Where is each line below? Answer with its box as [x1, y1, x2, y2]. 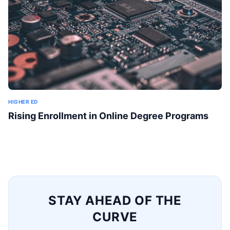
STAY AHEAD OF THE [48, 193, 182, 208]
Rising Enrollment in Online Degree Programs [8, 110, 208, 121]
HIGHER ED [8, 98, 38, 105]
